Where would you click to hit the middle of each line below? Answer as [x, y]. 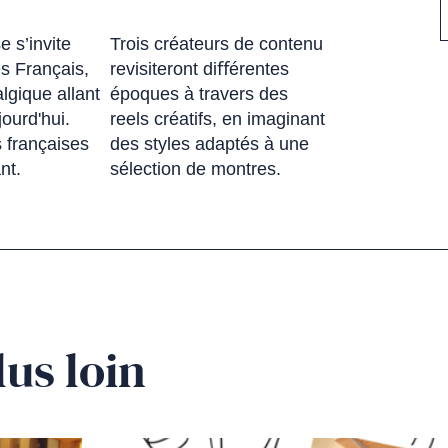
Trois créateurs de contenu [216, 43]
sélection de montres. [195, 168]
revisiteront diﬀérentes [199, 68]
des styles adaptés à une [209, 143]
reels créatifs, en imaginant [217, 118]
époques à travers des [198, 93]
